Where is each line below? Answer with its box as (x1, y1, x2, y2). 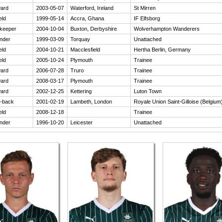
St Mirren (134, 5, 156, 11)
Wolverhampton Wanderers (134, 26, 200, 32)
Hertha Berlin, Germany (134, 47, 191, 53)
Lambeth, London (70, 99, 112, 105)
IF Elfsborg (134, 15, 160, 21)
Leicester (70, 119, 93, 125)
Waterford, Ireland (70, 5, 113, 11)
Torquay (70, 36, 90, 42)
